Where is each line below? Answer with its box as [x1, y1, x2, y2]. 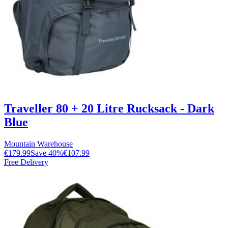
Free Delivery [4, 157, 48, 166]
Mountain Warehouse [4, 139, 73, 148]
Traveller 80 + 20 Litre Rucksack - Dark [4, 101, 214, 115]
